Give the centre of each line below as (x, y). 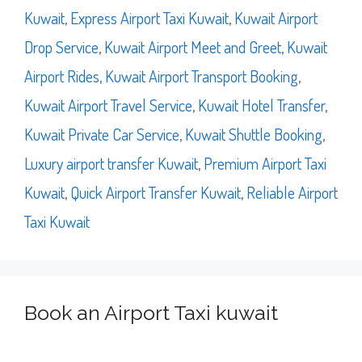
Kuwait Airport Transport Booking (202, 76)
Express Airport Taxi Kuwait (149, 18)
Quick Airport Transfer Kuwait (156, 192)
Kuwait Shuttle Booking (254, 134)
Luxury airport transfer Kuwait (111, 163)
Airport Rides (62, 76)
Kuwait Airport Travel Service (108, 105)
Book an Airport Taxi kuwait (151, 313)
